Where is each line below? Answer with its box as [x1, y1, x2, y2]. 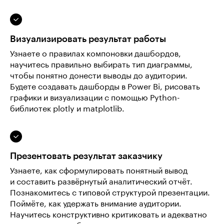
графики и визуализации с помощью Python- [10, 94, 180, 102]
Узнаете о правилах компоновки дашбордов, [10, 50, 181, 58]
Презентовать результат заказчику [10, 151, 162, 160]
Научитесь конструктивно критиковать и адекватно [10, 211, 207, 219]
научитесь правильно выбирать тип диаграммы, [10, 61, 192, 69]
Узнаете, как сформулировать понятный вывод [10, 167, 187, 175]
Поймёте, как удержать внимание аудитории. [10, 200, 181, 208]
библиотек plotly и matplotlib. [10, 105, 124, 113]
